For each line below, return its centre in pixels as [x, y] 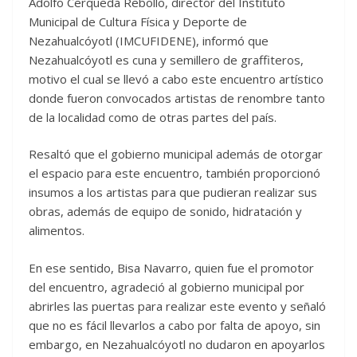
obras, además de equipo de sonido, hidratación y [165, 212]
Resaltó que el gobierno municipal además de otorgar [176, 154]
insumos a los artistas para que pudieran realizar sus [173, 192]
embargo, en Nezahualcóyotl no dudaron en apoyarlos [177, 344]
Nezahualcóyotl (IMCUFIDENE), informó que [149, 40]
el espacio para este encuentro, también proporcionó [175, 173]
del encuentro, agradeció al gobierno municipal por [167, 286]
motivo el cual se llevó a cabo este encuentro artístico [176, 78]
